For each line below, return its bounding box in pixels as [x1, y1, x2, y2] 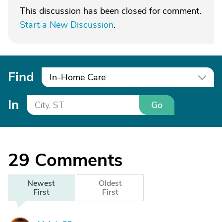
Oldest [98, 178, 122, 189]
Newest [27, 178, 55, 189]
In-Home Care [50, 71, 106, 83]
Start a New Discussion [20, 19, 113, 31]
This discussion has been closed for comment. [20, 5, 201, 17]
